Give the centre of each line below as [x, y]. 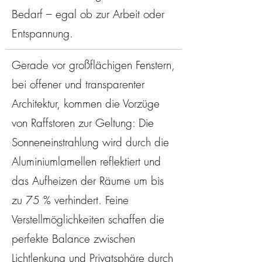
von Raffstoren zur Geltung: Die [83, 123]
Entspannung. [42, 33]
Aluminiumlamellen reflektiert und [86, 161]
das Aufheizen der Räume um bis [88, 181]
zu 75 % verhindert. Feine [70, 200]
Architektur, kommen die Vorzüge [86, 104]
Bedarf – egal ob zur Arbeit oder [88, 14]
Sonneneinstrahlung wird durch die [90, 142]
